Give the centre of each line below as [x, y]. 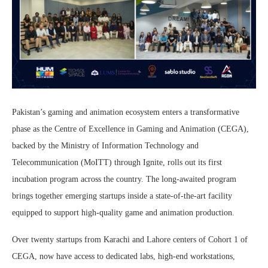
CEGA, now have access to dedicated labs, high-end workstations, [124, 257]
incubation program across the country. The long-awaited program [124, 179]
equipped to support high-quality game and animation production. [123, 213]
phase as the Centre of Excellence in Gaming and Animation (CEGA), [130, 129]
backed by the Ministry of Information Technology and [105, 146]
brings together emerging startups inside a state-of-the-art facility [122, 196]
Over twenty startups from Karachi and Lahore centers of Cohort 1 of [130, 240]
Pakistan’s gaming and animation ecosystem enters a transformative [126, 112]
